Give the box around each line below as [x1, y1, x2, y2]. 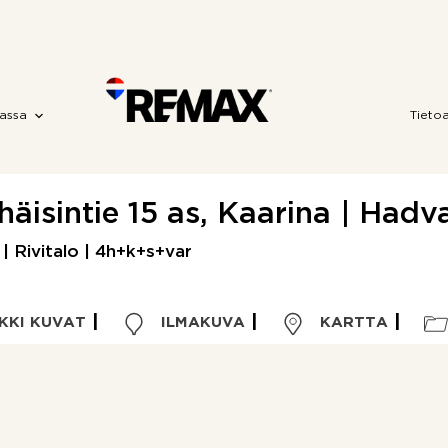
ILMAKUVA [155, 316, 245, 329]
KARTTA [314, 316, 388, 329]
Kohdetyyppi [57, 427, 153, 439]
